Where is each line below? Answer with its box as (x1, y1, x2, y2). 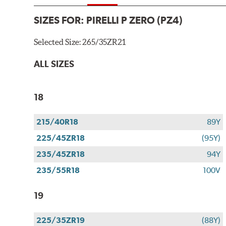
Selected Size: (34, 37, 83, 47)
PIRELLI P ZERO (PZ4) (86, 14, 183, 27)
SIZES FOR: (34, 14, 87, 27)
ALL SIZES (34, 59, 75, 70)
